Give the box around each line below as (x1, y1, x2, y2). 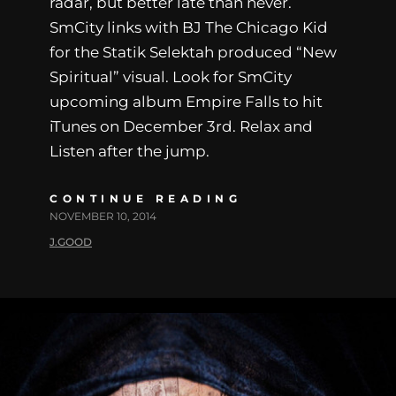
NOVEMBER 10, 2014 (49, 209, 156, 224)
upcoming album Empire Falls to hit (49, 93, 323, 111)
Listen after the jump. (49, 142, 209, 161)
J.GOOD (49, 235, 92, 249)
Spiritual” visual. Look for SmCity (49, 68, 292, 87)
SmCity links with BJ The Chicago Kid (49, 19, 328, 37)
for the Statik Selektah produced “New (49, 43, 337, 62)
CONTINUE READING (49, 192, 241, 206)
